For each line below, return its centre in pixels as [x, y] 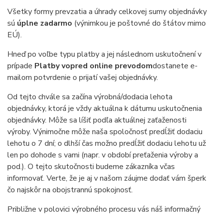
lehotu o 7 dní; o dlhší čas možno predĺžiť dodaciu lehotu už [107, 143]
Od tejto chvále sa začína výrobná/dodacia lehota [90, 97]
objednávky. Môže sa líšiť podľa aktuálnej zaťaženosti [97, 120]
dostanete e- [175, 66]
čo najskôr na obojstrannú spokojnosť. [70, 190]
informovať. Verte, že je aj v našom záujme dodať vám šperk [107, 178]
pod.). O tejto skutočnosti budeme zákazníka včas [91, 167]
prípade [21, 66]
